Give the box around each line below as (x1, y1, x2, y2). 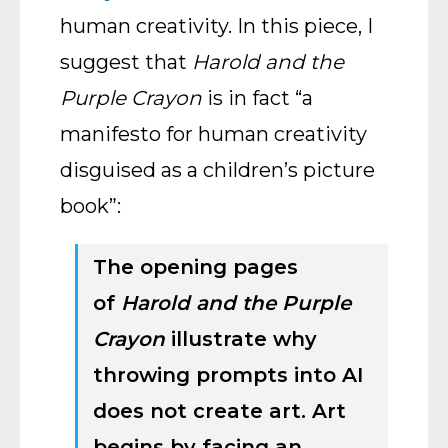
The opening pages (93, 255, 298, 279)
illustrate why (165, 327, 317, 351)
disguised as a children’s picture (60, 158, 375, 182)
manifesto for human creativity (60, 122, 367, 146)
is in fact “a (202, 86, 313, 110)
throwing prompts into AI (93, 363, 363, 387)
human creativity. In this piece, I (60, 14, 373, 38)
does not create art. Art (93, 399, 346, 423)
